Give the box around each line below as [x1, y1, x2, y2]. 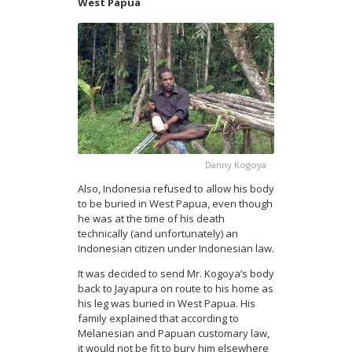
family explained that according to [78, 310, 239, 325]
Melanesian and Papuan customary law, [78, 325, 269, 340]
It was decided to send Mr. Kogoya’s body [78, 266, 274, 280]
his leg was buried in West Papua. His [78, 295, 255, 310]
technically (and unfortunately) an [78, 225, 238, 240]
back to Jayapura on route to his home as [78, 280, 273, 295]
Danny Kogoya [205, 158, 266, 170]
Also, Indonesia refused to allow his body [78, 181, 274, 196]
